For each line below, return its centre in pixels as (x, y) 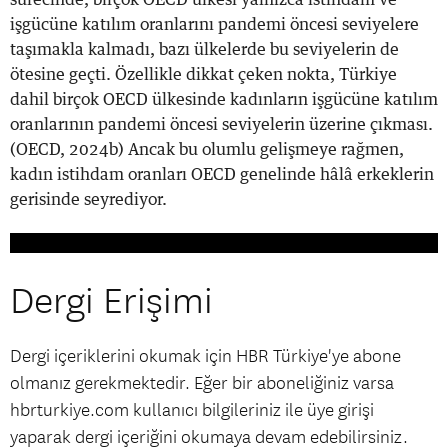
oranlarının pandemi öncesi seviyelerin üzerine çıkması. (221, 124)
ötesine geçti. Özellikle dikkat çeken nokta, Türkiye (203, 74)
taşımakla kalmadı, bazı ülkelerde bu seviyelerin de (204, 49)
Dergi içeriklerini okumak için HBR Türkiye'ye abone (205, 356)
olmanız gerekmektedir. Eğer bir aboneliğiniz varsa (202, 383)
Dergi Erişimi (111, 301)
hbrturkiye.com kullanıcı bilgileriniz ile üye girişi (192, 410)
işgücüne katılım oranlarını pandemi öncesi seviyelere (214, 24)
